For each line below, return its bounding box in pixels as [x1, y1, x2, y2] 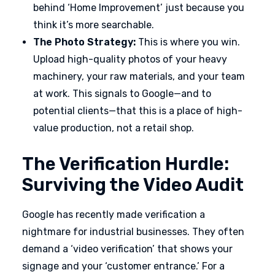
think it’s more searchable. [33, 19, 154, 31]
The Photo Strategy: [33, 36, 136, 48]
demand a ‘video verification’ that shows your [22, 243, 233, 255]
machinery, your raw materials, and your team [33, 71, 245, 82]
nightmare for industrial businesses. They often [22, 226, 244, 238]
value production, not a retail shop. [33, 122, 194, 134]
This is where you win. [136, 36, 240, 48]
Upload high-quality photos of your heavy [33, 53, 227, 65]
